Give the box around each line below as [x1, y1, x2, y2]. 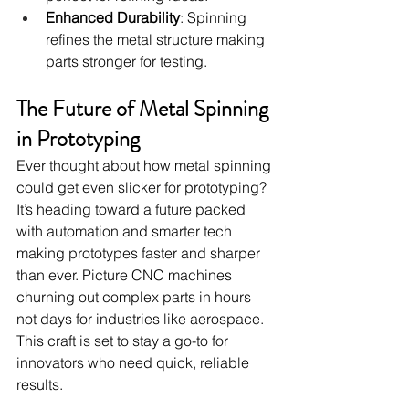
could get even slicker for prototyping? [16, 178, 270, 197]
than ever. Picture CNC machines [16, 266, 236, 285]
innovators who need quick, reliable [16, 353, 253, 372]
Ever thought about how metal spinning [16, 156, 275, 175]
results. [16, 375, 63, 394]
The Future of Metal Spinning [16, 93, 273, 125]
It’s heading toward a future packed [16, 200, 249, 219]
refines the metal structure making [46, 30, 268, 49]
